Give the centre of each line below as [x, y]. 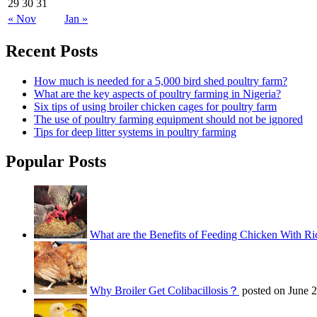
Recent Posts [52, 51]
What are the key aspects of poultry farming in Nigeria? [157, 93]
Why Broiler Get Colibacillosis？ [165, 291]
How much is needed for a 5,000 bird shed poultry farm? [161, 81]
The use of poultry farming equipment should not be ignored [168, 119]
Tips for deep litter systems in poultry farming [135, 132]
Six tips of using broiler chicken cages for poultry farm [155, 106]
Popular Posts [56, 162]
